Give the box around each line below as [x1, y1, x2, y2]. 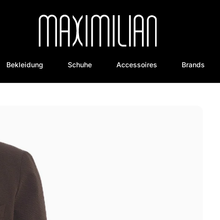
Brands [181, 60, 205, 69]
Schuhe [67, 60, 92, 69]
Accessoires [116, 60, 157, 69]
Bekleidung [6, 60, 43, 69]
